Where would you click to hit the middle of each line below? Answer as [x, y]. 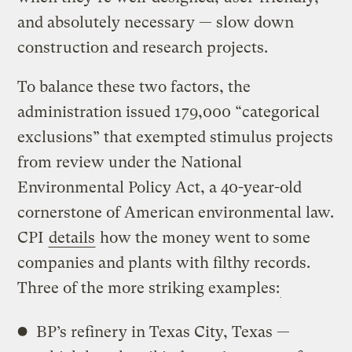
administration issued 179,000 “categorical [169, 112]
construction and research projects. [143, 47]
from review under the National [130, 162]
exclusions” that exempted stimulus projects [176, 137]
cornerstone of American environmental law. [176, 212]
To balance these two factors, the [134, 86]
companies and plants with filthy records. [164, 262]
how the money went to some [203, 237]
